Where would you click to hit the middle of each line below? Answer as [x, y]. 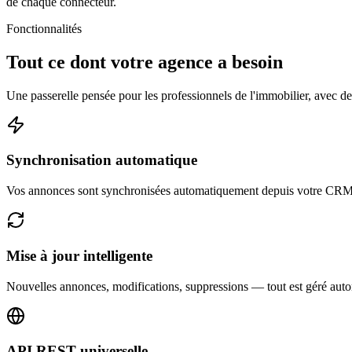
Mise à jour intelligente [79, 255]
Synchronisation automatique [102, 160]
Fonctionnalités [44, 28]
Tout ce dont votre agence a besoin [145, 62]
